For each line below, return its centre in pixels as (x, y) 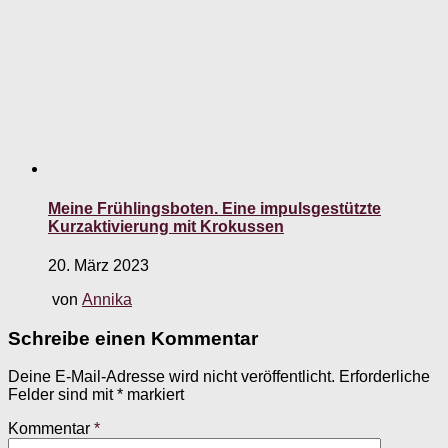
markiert (153, 395)
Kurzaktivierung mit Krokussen (166, 226)
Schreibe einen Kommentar (133, 338)
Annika (107, 299)
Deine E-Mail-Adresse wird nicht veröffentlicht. (171, 377)
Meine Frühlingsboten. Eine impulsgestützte (214, 208)
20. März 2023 (98, 265)
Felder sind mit (62, 395)
